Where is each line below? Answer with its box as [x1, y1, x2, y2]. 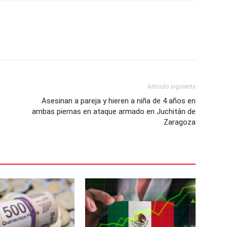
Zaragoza [164, 118, 196, 127]
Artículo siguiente [147, 83, 196, 90]
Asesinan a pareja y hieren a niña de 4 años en [42, 96, 196, 105]
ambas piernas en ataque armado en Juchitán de [32, 107, 196, 116]
